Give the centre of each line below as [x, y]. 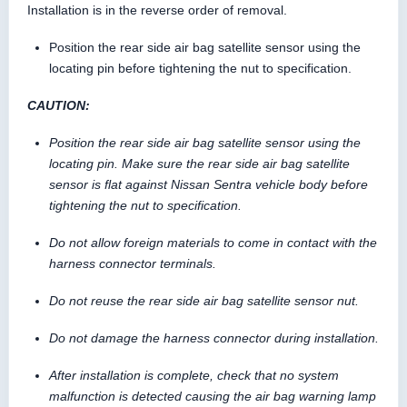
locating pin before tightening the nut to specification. [200, 68]
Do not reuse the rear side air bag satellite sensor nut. [204, 300]
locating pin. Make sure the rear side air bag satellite [199, 163]
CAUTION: [59, 105]
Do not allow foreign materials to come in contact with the [213, 242]
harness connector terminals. [133, 263]
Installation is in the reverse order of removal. [157, 10]
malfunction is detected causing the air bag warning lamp [213, 396]
